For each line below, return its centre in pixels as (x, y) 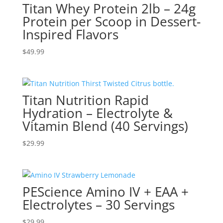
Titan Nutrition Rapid (85, 100)
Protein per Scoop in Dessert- (111, 21)
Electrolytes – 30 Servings (98, 205)
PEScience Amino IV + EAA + (105, 192)
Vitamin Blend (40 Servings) (105, 126)
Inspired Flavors (70, 34)
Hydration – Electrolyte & (97, 113)
